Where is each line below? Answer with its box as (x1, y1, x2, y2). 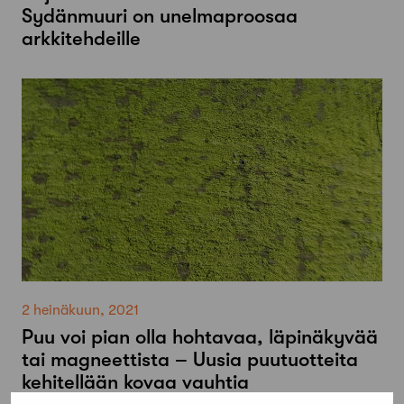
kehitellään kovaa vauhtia (22, 371, 249, 394)
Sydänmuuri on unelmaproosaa (22, 5, 298, 28)
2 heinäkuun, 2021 (22, 302, 139, 319)
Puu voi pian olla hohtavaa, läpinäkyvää (22, 326, 378, 349)
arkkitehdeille (22, 27, 141, 50)
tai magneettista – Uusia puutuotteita (22, 348, 358, 372)
